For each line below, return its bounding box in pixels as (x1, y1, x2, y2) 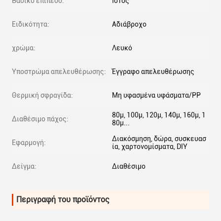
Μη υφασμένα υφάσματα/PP (112, 91, 201, 99)
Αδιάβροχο (112, 20, 147, 28)
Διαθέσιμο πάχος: (12, 115, 69, 123)
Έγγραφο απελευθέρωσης (112, 68, 194, 75)
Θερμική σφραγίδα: (12, 91, 73, 99)
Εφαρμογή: (12, 139, 46, 147)
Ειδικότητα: (12, 20, 49, 28)
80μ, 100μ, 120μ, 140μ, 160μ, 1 (112, 111, 206, 119)
